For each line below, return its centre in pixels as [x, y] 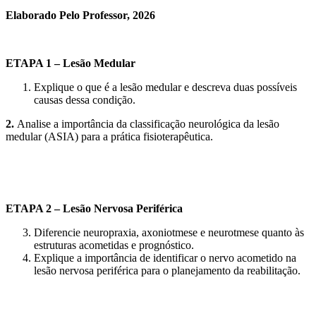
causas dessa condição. [85, 99]
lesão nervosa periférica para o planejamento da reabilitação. [167, 270]
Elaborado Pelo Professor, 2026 [80, 15]
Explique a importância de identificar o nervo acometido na [165, 257]
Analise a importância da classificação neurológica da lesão [148, 123]
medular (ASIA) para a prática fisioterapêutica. [109, 136]
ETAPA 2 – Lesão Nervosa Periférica [94, 208]
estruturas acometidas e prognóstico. [114, 245]
